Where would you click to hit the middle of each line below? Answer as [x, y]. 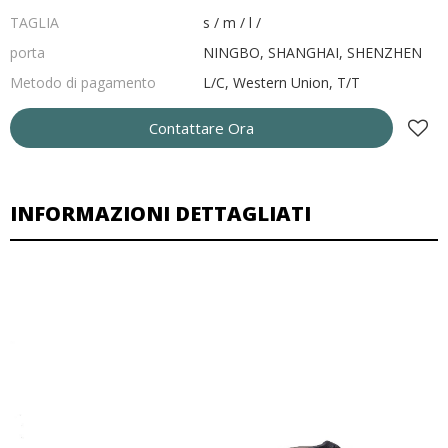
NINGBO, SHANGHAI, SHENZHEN [312, 52]
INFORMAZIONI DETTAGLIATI [160, 213]
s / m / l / [231, 22]
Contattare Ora [201, 128]
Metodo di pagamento [83, 82]
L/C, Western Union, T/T [281, 82]
